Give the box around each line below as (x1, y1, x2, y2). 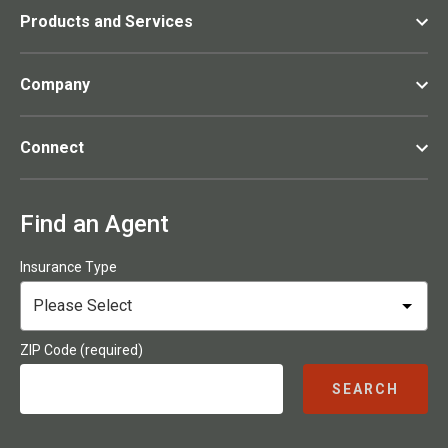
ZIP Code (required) (20, 342, 143, 359)
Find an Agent (20, 210, 169, 239)
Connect (20, 138, 84, 158)
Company (20, 75, 90, 95)
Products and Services (20, 12, 193, 32)
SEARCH (331, 381, 400, 398)
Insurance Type (20, 259, 117, 276)
